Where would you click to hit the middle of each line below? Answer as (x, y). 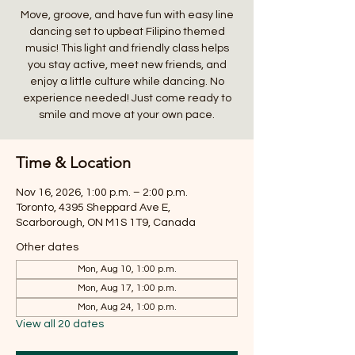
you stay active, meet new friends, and (127, 65)
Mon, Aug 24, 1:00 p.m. (127, 307)
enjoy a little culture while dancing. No (127, 82)
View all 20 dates (60, 324)
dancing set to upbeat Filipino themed (127, 32)
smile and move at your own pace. (127, 115)
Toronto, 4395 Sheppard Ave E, (93, 208)
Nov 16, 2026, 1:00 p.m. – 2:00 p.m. (102, 193)
